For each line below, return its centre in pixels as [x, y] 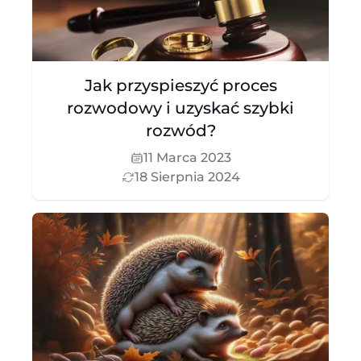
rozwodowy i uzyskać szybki [180, 108]
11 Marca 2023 [187, 158]
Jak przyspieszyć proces [180, 85]
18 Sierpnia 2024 [187, 177]
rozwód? [180, 131]
